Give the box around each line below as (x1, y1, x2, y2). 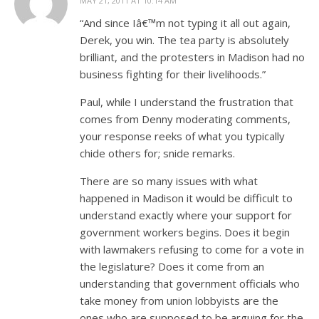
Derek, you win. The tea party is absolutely (80, 32, 289, 47)
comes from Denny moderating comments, (80, 111, 291, 126)
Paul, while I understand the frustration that (80, 94, 293, 109)
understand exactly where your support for (80, 207, 292, 222)
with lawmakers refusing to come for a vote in (80, 241, 304, 256)
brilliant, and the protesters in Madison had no (80, 49, 305, 64)
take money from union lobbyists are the (80, 293, 278, 308)
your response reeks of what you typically (80, 128, 285, 143)
